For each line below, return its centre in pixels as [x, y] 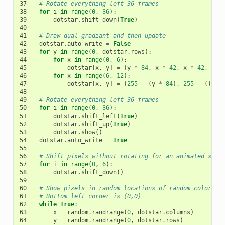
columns [178, 212]
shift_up [95, 124]
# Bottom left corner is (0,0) [90, 196]
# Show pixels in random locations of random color [125, 188]
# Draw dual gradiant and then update [102, 35]
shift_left [99, 116]
